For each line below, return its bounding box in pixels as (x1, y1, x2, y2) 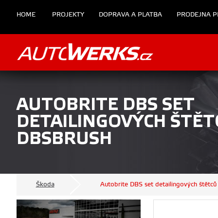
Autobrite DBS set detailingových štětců (100, 181, 217, 188)
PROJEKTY (52, 11, 84, 18)
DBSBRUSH (16, 128, 112, 149)
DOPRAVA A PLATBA (98, 11, 162, 18)
